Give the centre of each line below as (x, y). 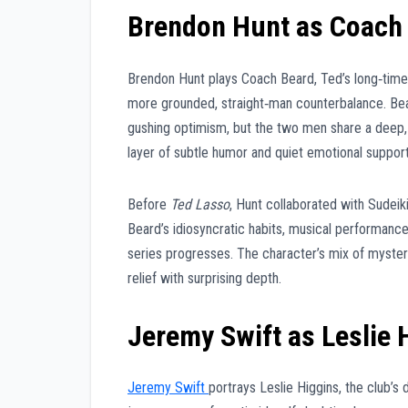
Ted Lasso (200, 204)
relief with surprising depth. (204, 278)
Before (149, 204)
